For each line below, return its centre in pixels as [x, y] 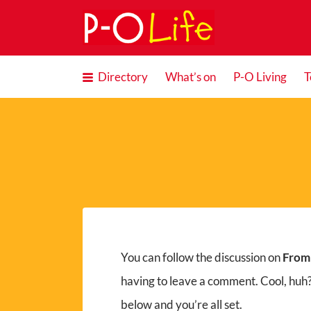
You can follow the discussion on [201, 257]
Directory [123, 77]
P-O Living [260, 77]
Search [89, 21]
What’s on [190, 77]
